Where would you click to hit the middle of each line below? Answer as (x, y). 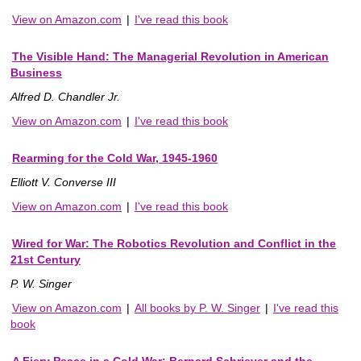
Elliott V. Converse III (63, 183)
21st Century (46, 260)
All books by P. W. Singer (197, 308)
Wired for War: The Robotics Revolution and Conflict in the (174, 244)
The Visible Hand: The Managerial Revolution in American (170, 57)
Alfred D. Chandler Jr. (65, 97)
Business (36, 73)
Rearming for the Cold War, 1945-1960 (115, 158)
